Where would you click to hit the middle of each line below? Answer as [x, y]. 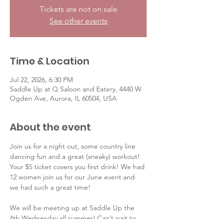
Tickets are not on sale [78, 9]
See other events [78, 21]
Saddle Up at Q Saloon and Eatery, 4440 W [76, 89]
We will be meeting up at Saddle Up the [73, 208]
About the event [50, 127]
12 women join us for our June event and [73, 177]
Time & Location [50, 61]
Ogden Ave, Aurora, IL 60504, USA [63, 98]
